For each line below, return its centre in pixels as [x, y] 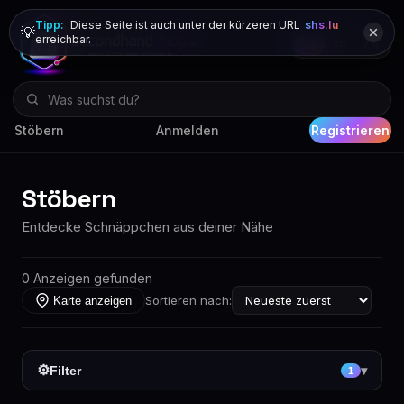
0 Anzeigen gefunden [87, 278]
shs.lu [321, 25]
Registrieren [350, 130]
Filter [65, 370]
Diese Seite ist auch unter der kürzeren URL [185, 25]
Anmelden [188, 130]
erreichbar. [63, 39]
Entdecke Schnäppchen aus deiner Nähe [147, 227]
